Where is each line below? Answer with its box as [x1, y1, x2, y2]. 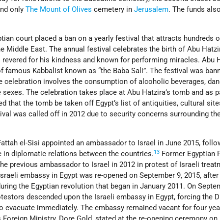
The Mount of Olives [26, 5, 92, 14]
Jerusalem [134, 5, 169, 14]
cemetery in [92, 5, 135, 14]
